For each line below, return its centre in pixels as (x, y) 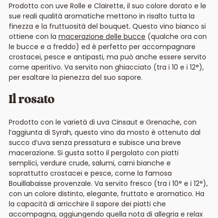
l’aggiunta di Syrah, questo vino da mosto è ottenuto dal (104, 132)
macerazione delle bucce (102, 36)
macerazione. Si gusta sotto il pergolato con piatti (93, 153)
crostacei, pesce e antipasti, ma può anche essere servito (107, 57)
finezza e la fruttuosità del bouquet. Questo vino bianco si (107, 26)
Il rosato (31, 100)
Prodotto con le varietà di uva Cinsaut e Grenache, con (102, 122)
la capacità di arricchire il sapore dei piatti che (87, 204)
